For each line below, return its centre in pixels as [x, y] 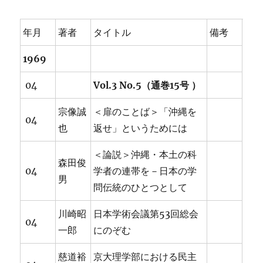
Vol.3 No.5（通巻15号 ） [147, 85]
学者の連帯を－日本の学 [145, 171]
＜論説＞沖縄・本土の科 [145, 155]
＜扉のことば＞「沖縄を [145, 112]
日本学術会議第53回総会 [146, 214]
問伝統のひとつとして [141, 188]
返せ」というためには [141, 128]
